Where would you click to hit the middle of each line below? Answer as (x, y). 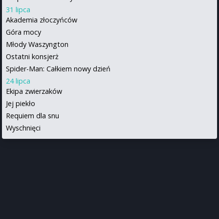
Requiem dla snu (33, 115)
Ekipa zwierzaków (34, 91)
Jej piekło (21, 103)
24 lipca (18, 81)
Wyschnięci (23, 128)
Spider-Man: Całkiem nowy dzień (58, 68)
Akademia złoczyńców (42, 20)
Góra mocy (23, 32)
